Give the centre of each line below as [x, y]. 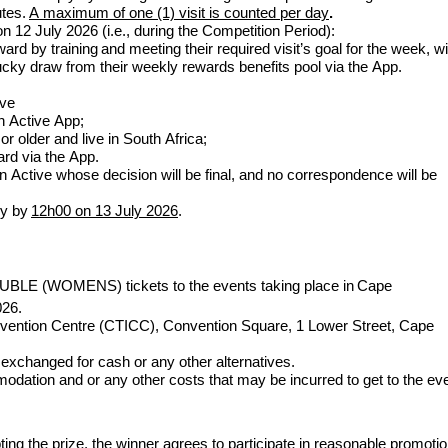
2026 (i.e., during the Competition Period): [198, 30]
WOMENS [82, 285]
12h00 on [63, 210]
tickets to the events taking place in [239, 285]
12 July [36, 30]
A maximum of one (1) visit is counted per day [179, 12]
